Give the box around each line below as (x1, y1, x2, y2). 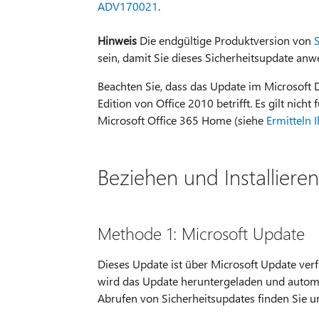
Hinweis (97, 32, 137, 48)
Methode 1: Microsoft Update (97, 221, 305, 244)
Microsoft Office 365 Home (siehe (97, 112, 266, 127)
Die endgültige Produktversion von (136, 32, 314, 48)
